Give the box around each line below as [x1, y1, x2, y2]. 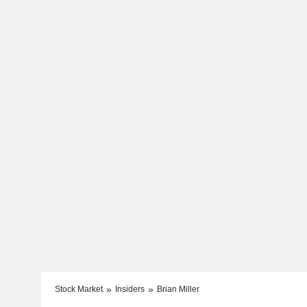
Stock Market [54, 284, 103, 294]
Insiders [114, 284, 145, 294]
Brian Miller [156, 284, 199, 294]
